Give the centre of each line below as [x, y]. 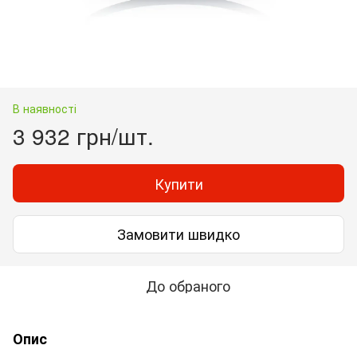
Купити [178, 183]
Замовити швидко [178, 234]
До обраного [188, 285]
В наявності [45, 108]
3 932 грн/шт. [83, 135]
